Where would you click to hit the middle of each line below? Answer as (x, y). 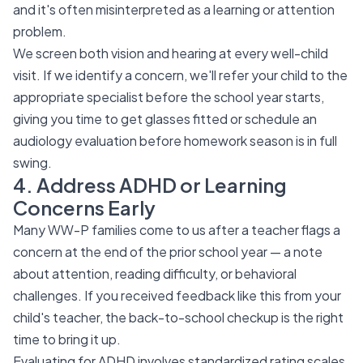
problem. (40, 31)
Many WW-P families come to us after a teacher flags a (177, 230)
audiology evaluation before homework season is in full (175, 141)
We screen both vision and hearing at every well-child (171, 53)
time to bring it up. (67, 339)
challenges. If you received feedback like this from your (177, 295)
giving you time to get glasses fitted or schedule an (165, 119)
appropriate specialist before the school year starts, (169, 97)
